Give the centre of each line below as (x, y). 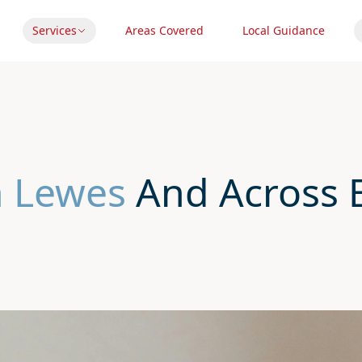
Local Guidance (284, 30)
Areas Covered (164, 30)
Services (55, 30)
